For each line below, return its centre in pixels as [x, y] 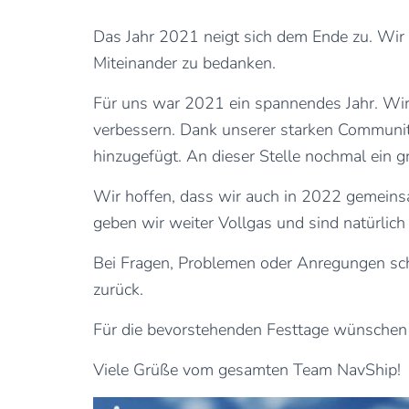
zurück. [118, 289]
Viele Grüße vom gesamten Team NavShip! [247, 370]
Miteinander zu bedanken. [184, 63]
